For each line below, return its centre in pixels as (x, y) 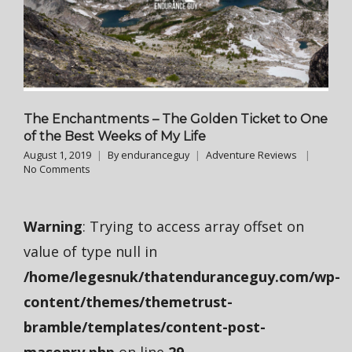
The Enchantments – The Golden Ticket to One (176, 119)
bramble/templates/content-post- (145, 327)
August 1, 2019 (57, 156)
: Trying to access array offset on (193, 227)
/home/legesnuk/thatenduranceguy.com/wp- (182, 277)
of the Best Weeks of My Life (115, 136)
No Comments (57, 170)
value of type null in (90, 252)
